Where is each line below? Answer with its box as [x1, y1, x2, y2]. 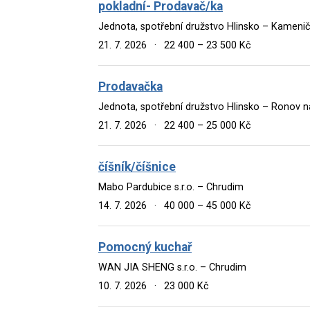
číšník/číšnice [98, 159, 176, 174]
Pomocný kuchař [98, 239, 192, 254]
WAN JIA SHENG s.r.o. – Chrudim [98, 261, 246, 273]
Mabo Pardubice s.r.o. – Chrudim [98, 181, 244, 193]
